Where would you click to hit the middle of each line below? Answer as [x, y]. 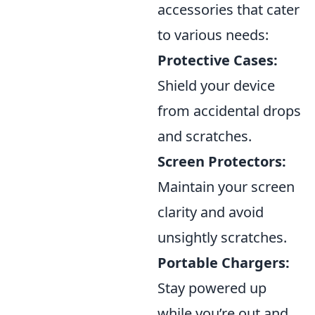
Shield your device [216, 85]
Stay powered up [212, 288]
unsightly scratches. [222, 237]
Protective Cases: [218, 60]
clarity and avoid [211, 212]
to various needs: [213, 35]
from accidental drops [229, 111]
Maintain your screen [226, 187]
